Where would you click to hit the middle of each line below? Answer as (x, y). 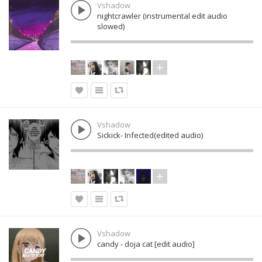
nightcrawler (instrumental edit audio (162, 16)
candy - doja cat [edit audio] (146, 244)
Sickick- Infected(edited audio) (150, 135)
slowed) (111, 26)
